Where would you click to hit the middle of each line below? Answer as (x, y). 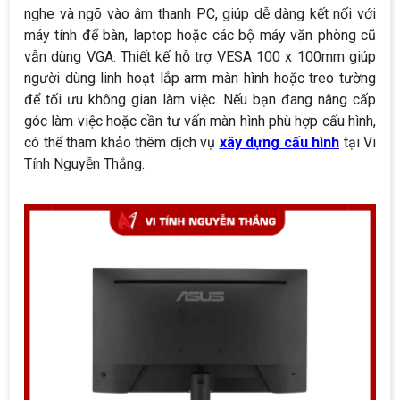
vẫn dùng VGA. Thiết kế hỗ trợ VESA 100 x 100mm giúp (200, 57)
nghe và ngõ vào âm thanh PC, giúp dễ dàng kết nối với (200, 14)
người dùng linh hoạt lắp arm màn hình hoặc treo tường (200, 79)
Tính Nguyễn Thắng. (84, 164)
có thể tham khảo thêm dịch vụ (122, 143)
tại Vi (358, 143)
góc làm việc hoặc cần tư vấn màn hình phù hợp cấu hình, (200, 121)
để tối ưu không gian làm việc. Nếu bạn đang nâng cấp (200, 100)
